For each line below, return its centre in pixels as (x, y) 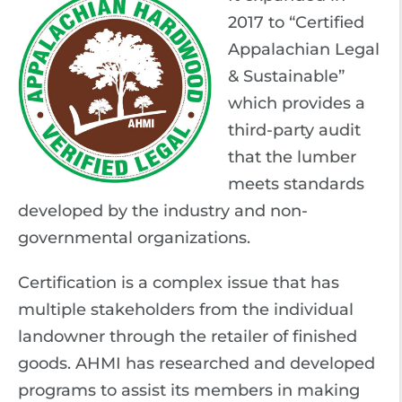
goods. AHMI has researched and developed (197, 363)
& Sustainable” (286, 76)
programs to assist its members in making (189, 390)
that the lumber (292, 157)
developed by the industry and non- (163, 211)
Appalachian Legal (304, 49)
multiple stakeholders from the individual (186, 310)
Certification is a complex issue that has (179, 283)
